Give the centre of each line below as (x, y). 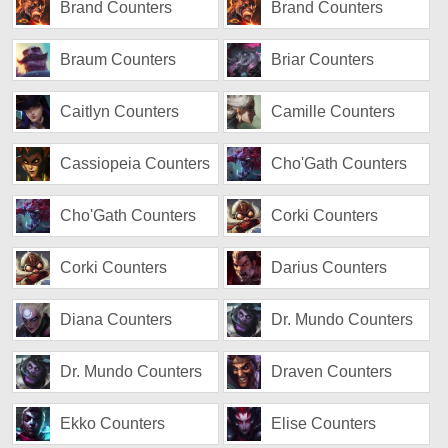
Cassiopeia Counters (135, 163)
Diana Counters (116, 319)
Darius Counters (329, 267)
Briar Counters (323, 59)
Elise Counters (324, 423)
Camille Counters (333, 111)
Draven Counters (332, 371)
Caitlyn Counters (120, 111)
